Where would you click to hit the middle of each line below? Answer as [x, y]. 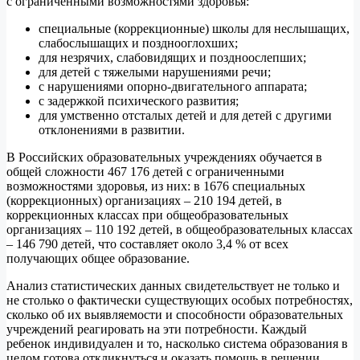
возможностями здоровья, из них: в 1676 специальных [156, 186]
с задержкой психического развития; [139, 100]
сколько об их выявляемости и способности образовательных [175, 314]
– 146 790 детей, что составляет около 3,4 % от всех [147, 243]
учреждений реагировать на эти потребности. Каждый [157, 329]
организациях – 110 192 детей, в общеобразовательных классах [180, 229]
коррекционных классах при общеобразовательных [147, 215]
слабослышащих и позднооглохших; [140, 43]
